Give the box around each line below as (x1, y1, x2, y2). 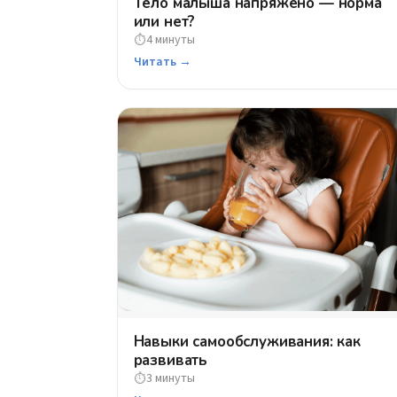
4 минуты (145, 31, 195, 50)
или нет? (133, 12, 196, 33)
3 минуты (145, 370, 195, 388)
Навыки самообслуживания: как (133, 331, 361, 353)
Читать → (133, 53, 191, 72)
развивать (133, 350, 208, 371)
